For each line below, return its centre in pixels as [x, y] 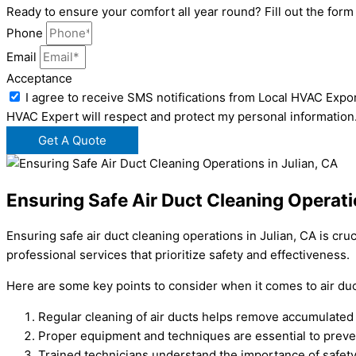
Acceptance [39, 79]
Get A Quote [72, 141]
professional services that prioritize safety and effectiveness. [178, 254]
